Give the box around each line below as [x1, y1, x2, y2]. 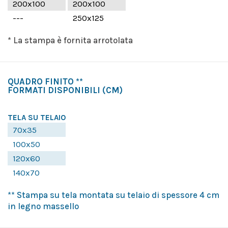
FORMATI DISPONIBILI [8, 84, 100, 95]
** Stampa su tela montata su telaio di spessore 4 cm [8, 189, 219, 200]
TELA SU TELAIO [8, 112, 66, 122]
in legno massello [8, 201, 79, 211]
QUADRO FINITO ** [8, 76, 83, 87]
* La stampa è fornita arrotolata [8, 35, 133, 45]
